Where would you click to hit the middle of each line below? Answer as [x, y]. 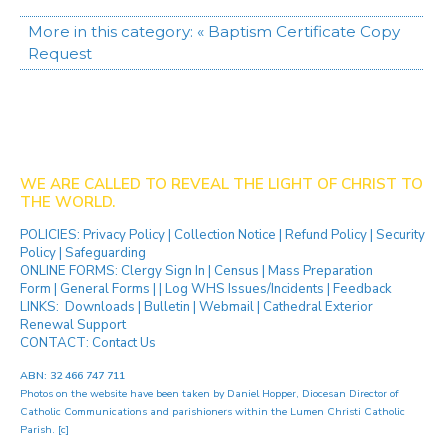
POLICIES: [51, 234]
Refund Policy [327, 234]
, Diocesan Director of [347, 393]
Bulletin [167, 306]
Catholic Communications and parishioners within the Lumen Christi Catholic [212, 411]
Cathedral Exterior [318, 306]
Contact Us [124, 342]
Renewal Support [73, 324]
